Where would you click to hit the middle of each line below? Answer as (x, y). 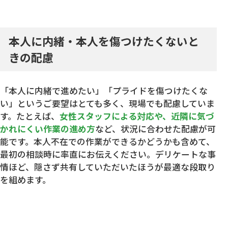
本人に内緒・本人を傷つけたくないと (104, 41)
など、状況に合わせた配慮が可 (155, 129)
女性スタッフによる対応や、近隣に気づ (137, 116)
